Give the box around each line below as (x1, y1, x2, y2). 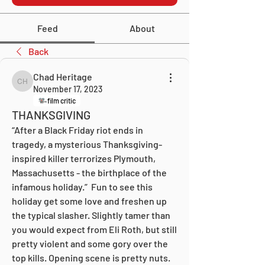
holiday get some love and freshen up (12, 195, 167, 206)
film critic (47, 96, 76, 105)
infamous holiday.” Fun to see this (12, 180, 153, 192)
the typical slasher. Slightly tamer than (12, 209, 170, 221)
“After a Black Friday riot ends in (12, 124, 143, 135)
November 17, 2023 (33, 83, 102, 94)
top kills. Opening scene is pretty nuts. (12, 251, 170, 263)
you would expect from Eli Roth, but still (12, 223, 177, 235)
